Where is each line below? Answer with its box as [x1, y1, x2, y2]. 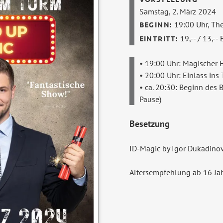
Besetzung [129, 118, 170, 130]
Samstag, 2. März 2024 [139, 6, 216, 17]
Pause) [139, 94, 161, 105]
